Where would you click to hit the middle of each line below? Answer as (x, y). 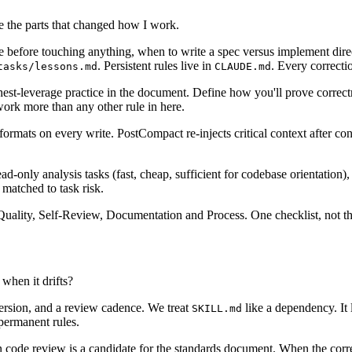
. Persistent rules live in (156, 65)
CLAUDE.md (243, 66)
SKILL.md (217, 309)
